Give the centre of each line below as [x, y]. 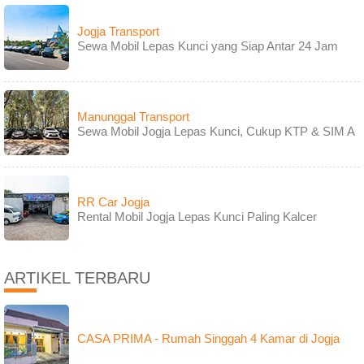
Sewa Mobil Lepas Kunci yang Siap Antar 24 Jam [208, 46]
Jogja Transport [118, 32]
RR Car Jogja [113, 202]
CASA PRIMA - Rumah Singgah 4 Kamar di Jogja [208, 339]
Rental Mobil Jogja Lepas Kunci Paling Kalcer [197, 217]
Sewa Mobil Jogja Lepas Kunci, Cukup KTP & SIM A [216, 132]
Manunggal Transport [133, 117]
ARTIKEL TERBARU [77, 278]
